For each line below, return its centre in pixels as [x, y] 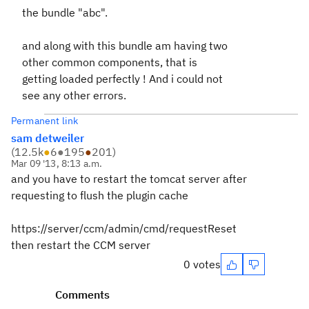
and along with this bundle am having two [125, 46]
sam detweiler [48, 138]
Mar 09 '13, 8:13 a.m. [57, 163]
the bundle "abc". [65, 12]
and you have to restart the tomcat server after [129, 179]
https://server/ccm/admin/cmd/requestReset [124, 228]
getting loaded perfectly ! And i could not [122, 79]
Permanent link [45, 121]
